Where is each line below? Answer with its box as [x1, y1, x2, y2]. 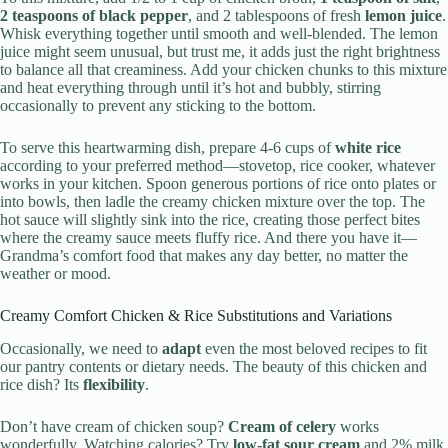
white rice [335, 139, 401, 157]
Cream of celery [228, 418, 336, 436]
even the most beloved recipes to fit [201, 340, 427, 358]
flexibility [83, 376, 145, 394]
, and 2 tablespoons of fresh [188, 7, 365, 25]
